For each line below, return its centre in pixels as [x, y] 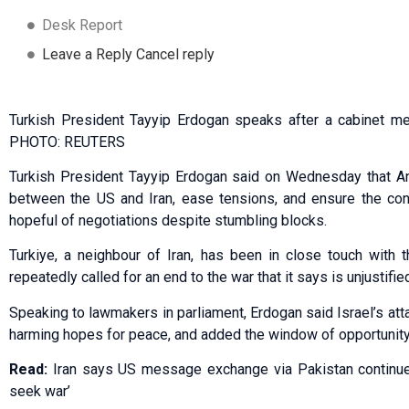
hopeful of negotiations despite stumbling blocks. [168, 221]
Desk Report [82, 25]
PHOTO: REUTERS [67, 142]
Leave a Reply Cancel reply [128, 54]
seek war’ [40, 392]
